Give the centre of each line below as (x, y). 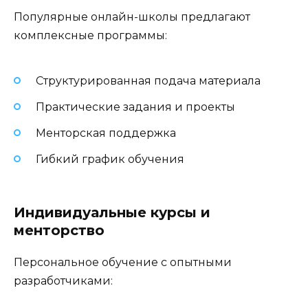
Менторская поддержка (106, 133)
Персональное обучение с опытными (123, 263)
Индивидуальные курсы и (112, 213)
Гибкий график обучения (110, 159)
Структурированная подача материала (148, 80)
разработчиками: (63, 281)
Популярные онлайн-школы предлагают (132, 17)
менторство (59, 231)
